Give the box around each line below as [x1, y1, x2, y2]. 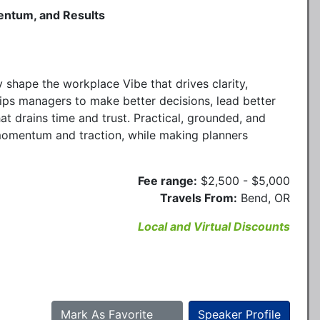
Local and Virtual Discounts [138, 219, 290, 234]
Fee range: [138, 173, 197, 188]
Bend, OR [241, 190, 290, 205]
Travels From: [160, 190, 237, 205]
